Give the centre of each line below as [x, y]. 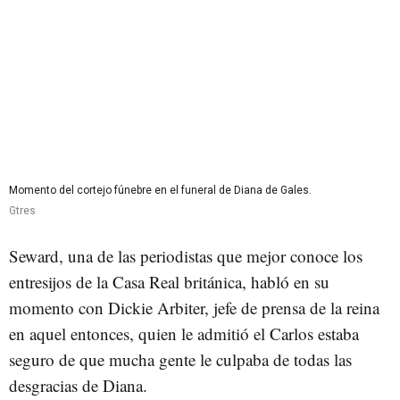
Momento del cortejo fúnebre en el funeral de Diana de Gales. [160, 190]
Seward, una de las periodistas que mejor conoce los [186, 255]
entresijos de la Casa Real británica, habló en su [169, 281]
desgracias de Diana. [81, 385]
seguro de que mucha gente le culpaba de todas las [180, 359]
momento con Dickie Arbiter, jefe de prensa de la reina [194, 307]
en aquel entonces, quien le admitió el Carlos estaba [184, 333]
